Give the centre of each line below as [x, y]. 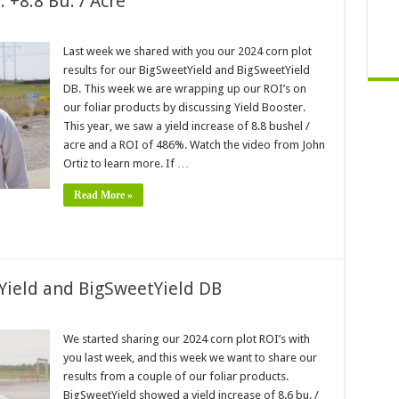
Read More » [103, 195]
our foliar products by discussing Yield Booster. [184, 107]
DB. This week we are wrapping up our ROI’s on [184, 89]
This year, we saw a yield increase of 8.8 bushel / [186, 126]
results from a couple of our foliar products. [175, 376]
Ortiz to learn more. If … [126, 163]
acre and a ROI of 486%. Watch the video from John [194, 145]
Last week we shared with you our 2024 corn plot [187, 51]
